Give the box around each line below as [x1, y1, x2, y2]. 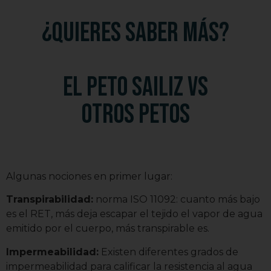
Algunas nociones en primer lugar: [6, 171, 172, 183]
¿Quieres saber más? [42, 16, 229, 50]
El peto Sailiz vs [63, 71, 208, 105]
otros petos [81, 98, 190, 132]
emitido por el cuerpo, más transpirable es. [6, 223, 209, 235]
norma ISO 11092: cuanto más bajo [93, 194, 260, 206]
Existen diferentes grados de [99, 246, 238, 258]
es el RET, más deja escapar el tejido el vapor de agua [6, 208, 263, 220]
